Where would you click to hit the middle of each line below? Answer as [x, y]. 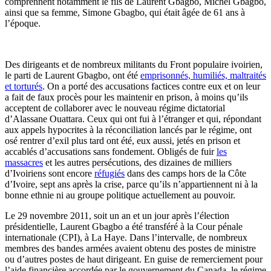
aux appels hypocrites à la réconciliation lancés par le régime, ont [128, 129]
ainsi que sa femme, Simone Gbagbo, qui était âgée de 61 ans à [125, 12]
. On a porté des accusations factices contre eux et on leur [151, 86]
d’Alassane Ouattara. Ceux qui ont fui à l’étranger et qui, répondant [133, 119]
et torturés [24, 86]
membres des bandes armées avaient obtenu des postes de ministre [130, 248]
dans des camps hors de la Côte [185, 173]
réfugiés [109, 173]
